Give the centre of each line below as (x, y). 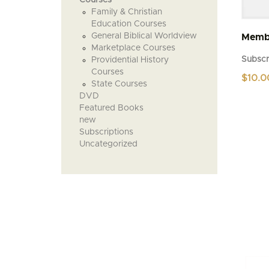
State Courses (119, 84)
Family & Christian (127, 12)
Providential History (130, 60)
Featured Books (111, 108)
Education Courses (129, 24)
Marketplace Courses (133, 48)
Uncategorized (108, 144)
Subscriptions (106, 132)
